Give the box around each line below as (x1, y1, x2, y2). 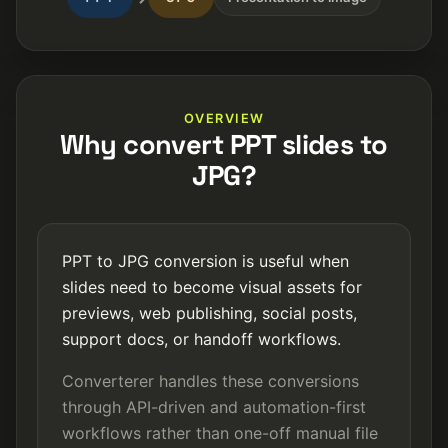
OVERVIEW (183, 111, 265, 126)
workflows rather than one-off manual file (62, 423, 378, 443)
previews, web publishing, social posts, (62, 303, 357, 323)
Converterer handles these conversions (62, 371, 359, 391)
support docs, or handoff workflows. (62, 329, 341, 349)
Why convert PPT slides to (60, 127, 388, 162)
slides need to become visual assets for (62, 277, 362, 297)
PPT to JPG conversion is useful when (62, 251, 349, 271)
